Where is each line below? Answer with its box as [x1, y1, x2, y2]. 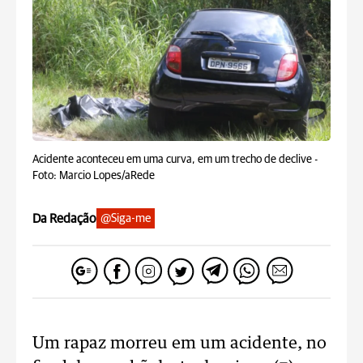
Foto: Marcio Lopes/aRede [32, 170, 155, 181]
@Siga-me [100, 212, 151, 224]
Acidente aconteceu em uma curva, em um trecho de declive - [32, 154, 318, 165]
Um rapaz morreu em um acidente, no [32, 335, 327, 352]
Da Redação [32, 211, 96, 225]
